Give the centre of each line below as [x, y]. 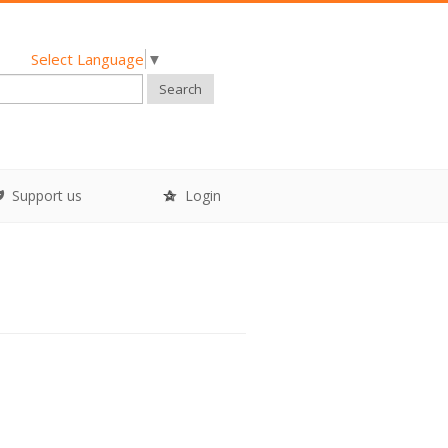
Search [180, 88]
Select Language [87, 58]
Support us [45, 195]
